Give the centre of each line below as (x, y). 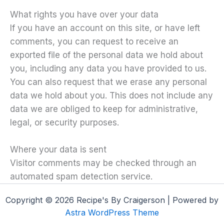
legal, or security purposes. (64, 122)
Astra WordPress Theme (112, 212)
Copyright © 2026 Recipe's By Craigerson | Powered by (112, 200)
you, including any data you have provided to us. (108, 68)
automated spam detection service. (81, 176)
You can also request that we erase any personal (108, 82)
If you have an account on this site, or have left (105, 28)
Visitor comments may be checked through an (103, 163)
